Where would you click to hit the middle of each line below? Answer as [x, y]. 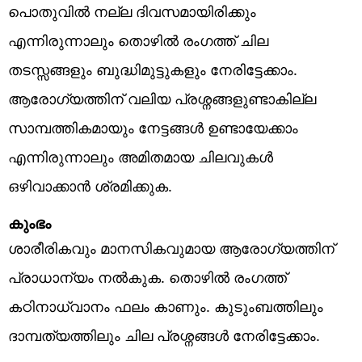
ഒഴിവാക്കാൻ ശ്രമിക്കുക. [90, 185]
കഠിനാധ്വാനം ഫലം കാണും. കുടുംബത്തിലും [166, 306]
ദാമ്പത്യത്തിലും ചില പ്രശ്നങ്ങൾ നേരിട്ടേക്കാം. [164, 335]
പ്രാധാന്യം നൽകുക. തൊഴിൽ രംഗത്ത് [147, 277]
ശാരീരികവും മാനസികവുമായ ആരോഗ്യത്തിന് [171, 248]
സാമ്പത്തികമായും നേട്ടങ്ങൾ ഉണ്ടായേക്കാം [153, 127]
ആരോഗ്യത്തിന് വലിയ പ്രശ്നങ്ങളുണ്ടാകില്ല [162, 98]
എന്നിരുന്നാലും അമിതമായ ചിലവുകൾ [141, 156]
